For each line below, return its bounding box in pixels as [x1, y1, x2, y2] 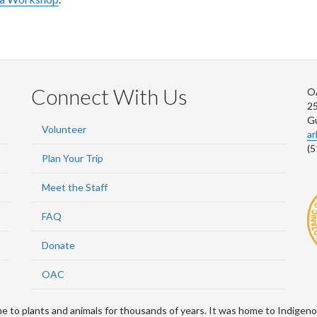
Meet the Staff [42, 180, 108, 193]
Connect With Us [31, 83, 188, 109]
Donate [42, 238, 75, 251]
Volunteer [42, 122, 86, 135]
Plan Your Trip [42, 151, 103, 164]
